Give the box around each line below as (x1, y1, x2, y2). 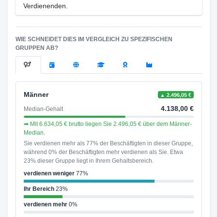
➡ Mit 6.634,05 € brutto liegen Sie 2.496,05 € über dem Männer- (23, 121, 192, 127)
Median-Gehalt (23, 105, 63, 112)
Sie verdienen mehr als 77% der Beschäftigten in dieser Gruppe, (23, 140, 193, 147)
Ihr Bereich (23, 186, 54, 192)
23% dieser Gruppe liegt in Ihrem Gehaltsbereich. (23, 157, 154, 164)
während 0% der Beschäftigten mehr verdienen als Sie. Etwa (23, 149, 183, 155)
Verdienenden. (23, 2, 68, 10)
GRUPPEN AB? (15, 45, 58, 51)
